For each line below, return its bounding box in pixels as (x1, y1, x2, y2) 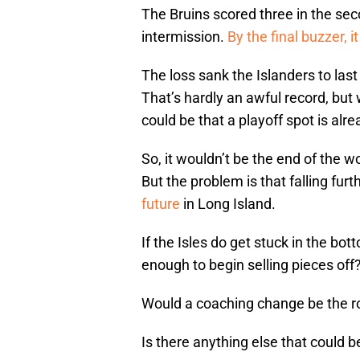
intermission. (141, 28, 227, 46)
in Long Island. (180, 195, 276, 213)
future (141, 195, 180, 213)
